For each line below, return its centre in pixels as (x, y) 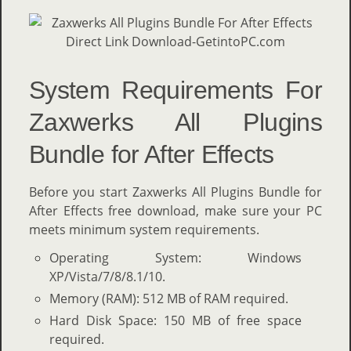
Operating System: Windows (175, 257)
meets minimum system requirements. (144, 229)
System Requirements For (175, 90)
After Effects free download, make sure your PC (175, 210)
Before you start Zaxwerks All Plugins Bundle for (175, 192)
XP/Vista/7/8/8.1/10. (107, 276)
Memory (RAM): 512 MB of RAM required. (168, 298)
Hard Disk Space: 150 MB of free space (175, 320)
